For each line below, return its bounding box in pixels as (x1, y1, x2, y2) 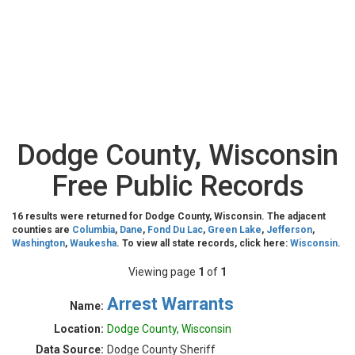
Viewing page (128, 265, 198, 278)
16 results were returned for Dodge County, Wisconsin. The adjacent (12, 211, 326, 222)
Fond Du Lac (147, 224, 203, 235)
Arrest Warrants (107, 294, 234, 314)
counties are (12, 224, 72, 235)
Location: (54, 323, 104, 335)
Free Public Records (51, 170, 304, 203)
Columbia (72, 224, 115, 235)
